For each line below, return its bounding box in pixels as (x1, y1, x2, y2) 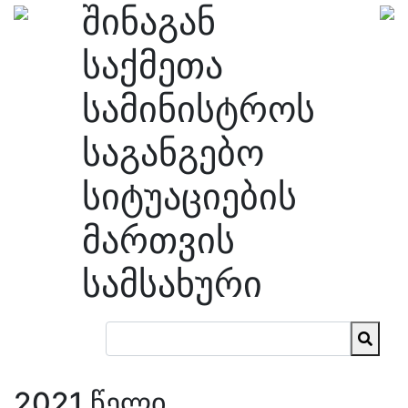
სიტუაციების (81, 174, 297, 219)
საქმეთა (81, 43, 223, 87)
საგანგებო (81, 130, 264, 175)
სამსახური (81, 261, 262, 306)
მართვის (81, 218, 235, 262)
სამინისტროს (81, 87, 315, 131)
